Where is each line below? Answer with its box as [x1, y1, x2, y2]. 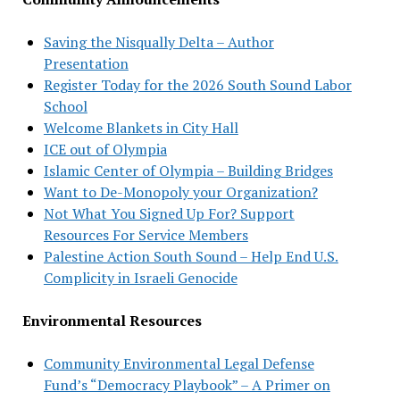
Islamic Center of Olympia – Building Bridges [43, 160, 333, 180]
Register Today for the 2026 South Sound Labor [43, 74, 352, 95]
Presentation [43, 53, 129, 73]
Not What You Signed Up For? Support [43, 203, 295, 223]
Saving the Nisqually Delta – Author [43, 31, 274, 52]
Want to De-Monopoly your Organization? [43, 181, 318, 202]
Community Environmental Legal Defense [43, 353, 314, 373]
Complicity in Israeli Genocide [43, 267, 237, 287]
